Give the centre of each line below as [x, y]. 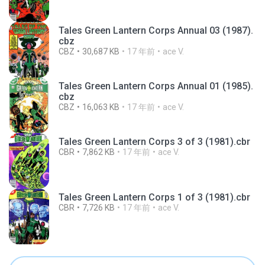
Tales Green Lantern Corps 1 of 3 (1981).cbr [154, 197]
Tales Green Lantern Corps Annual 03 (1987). [156, 30]
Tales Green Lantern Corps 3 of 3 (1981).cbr [154, 142]
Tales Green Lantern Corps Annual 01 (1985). [156, 86]
